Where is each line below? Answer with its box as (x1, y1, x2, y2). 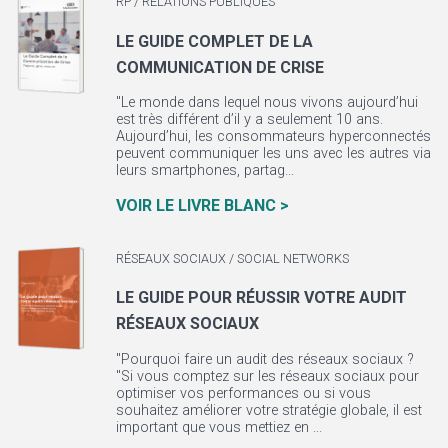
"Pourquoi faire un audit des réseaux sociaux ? (115, 350, 414, 368)
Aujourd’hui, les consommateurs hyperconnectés (115, 128, 431, 146)
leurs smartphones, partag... (115, 162, 294, 180)
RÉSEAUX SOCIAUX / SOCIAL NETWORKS (115, 250, 349, 266)
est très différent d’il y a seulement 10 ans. (115, 111, 383, 129)
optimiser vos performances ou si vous (115, 384, 371, 402)
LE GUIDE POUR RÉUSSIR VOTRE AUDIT (115, 288, 407, 308)
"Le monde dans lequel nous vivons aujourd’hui (115, 94, 418, 112)
